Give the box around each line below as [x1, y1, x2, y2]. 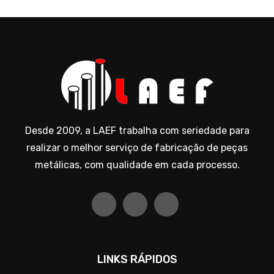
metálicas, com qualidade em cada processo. [34, 158, 240, 171]
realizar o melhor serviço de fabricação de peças [26, 141, 248, 154]
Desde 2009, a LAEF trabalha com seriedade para [24, 124, 250, 136]
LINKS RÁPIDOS [97, 252, 177, 266]
